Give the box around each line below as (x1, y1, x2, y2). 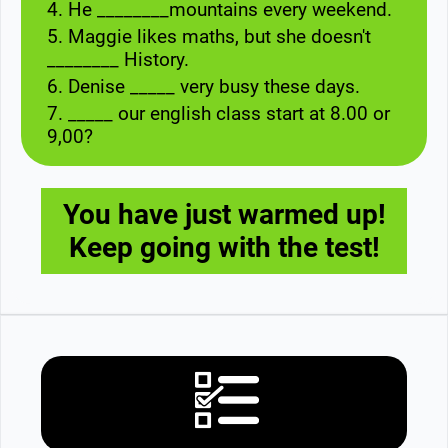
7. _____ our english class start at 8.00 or (47, 101, 390, 125)
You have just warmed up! (62, 197, 386, 231)
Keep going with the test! (68, 230, 380, 264)
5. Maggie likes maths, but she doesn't (47, 24, 371, 48)
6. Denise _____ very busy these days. (47, 74, 360, 98)
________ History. (47, 47, 189, 71)
